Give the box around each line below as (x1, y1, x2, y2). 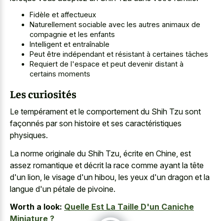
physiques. (10, 130, 48, 141)
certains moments (30, 70, 90, 78)
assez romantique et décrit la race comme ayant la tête (10, 160, 204, 170)
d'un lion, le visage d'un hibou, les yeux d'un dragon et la (10, 172, 210, 182)
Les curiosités (10, 86, 76, 101)
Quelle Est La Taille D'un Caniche (64, 202, 194, 212)
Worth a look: (10, 202, 62, 212)
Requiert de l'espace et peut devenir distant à (30, 60, 184, 69)
